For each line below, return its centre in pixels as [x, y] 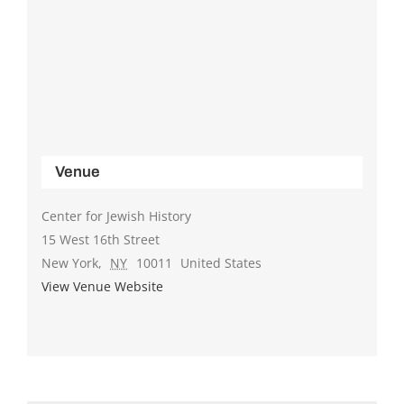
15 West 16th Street [100, 239]
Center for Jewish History [116, 216]
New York [69, 262]
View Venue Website [102, 286]
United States [221, 262]
